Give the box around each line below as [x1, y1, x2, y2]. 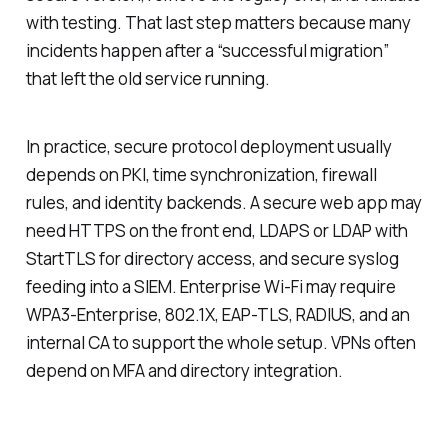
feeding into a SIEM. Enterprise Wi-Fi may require [25, 275, 396, 299]
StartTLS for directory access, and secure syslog [25, 247, 399, 271]
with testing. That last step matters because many [25, 10, 411, 34]
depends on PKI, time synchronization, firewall [25, 163, 377, 187]
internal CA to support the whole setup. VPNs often [25, 331, 416, 355]
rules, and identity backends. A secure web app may [25, 191, 422, 215]
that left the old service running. [25, 66, 270, 90]
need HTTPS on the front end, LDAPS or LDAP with [25, 219, 408, 243]
